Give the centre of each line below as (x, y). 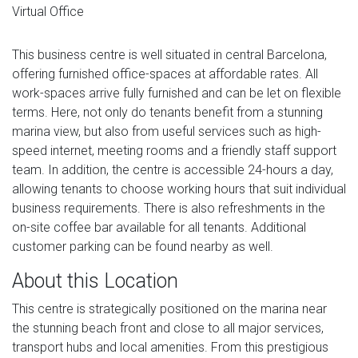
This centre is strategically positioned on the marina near (169, 308)
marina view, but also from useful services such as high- (167, 131)
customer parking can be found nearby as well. (143, 246)
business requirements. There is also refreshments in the (169, 208)
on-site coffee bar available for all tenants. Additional (159, 227)
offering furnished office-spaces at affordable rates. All (165, 74)
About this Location (95, 280)
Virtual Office (48, 11)
